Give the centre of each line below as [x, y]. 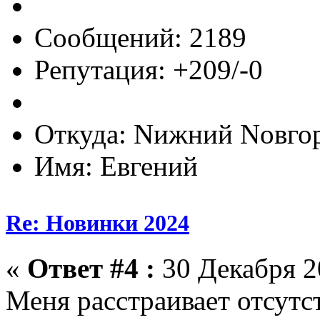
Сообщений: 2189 [140, 38]
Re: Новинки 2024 [97, 222]
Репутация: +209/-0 [149, 70]
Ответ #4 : [91, 268]
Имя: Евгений [116, 166]
